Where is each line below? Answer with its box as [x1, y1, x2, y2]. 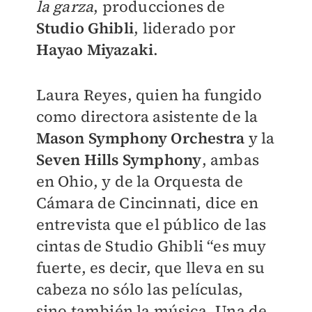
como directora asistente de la [36, 106, 258, 127]
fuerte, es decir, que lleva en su [36, 257, 265, 278]
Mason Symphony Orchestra [36, 127, 249, 148]
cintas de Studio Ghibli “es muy [36, 235, 266, 256]
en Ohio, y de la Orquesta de [36, 171, 244, 192]
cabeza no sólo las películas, [36, 279, 244, 299]
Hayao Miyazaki [36, 39, 154, 60]
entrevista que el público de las [36, 214, 266, 235]
